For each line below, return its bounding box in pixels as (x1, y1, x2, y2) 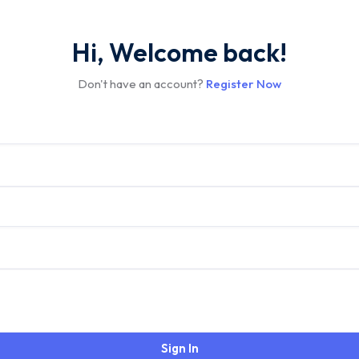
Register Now (206, 76, 281, 91)
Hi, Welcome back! (72, 36, 287, 68)
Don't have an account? (78, 76, 206, 91)
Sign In (160, 341, 199, 356)
